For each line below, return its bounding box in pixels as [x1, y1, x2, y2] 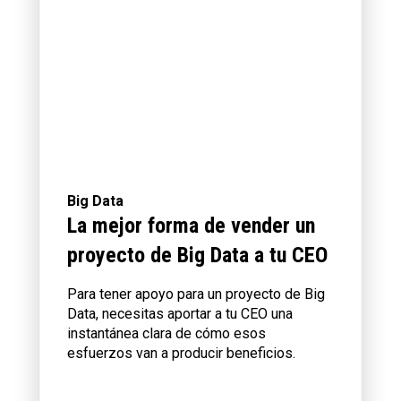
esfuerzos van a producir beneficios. [67, 345, 295, 363]
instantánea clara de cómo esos [67, 325, 266, 343]
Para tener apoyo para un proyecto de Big [67, 286, 325, 303]
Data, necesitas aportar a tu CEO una [67, 305, 293, 323]
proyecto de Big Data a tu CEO [67, 243, 328, 269]
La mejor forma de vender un [67, 213, 315, 239]
